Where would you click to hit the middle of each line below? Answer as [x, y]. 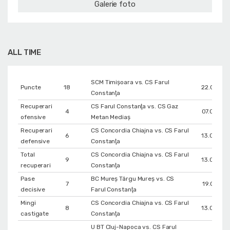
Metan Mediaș [111, 117]
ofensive [33, 117]
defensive [35, 141]
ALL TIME [25, 52]
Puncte [31, 87]
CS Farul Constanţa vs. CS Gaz [135, 106]
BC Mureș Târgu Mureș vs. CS [133, 178]
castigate [35, 213]
